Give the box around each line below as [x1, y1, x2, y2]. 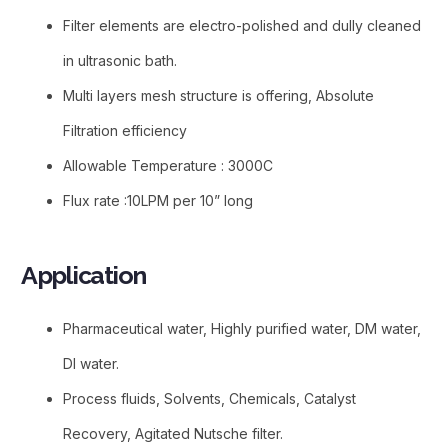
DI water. [63, 354, 119, 372]
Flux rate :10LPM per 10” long [63, 191, 253, 209]
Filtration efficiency [63, 121, 187, 139]
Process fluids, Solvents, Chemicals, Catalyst [63, 389, 356, 407]
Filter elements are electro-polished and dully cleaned [63, 16, 421, 34]
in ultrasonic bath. [63, 51, 177, 69]
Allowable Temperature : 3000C [63, 156, 273, 174]
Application [21, 259, 146, 290]
